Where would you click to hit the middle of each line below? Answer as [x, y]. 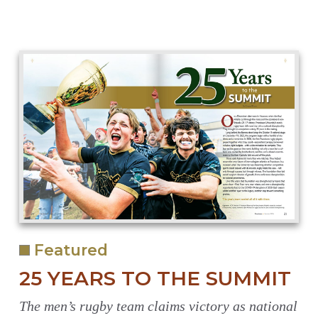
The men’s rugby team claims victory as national [158, 306]
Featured [68, 250]
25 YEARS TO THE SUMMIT [155, 278]
